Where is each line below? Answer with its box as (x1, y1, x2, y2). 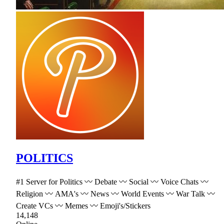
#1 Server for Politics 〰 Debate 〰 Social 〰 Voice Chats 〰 (16, 177, 208, 186)
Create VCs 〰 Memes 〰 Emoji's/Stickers (16, 201, 150, 210)
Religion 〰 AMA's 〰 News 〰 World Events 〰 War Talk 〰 (16, 189, 215, 198)
